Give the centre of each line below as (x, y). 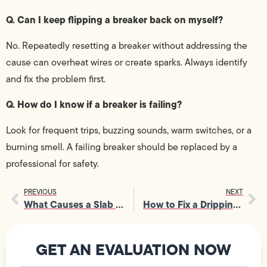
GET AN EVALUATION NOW (133, 250)
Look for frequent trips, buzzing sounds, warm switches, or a (129, 130)
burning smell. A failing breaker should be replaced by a (122, 147)
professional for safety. (52, 163)
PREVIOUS (40, 192)
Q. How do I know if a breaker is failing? (94, 105)
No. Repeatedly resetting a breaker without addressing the (127, 45)
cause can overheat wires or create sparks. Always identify (127, 62)
